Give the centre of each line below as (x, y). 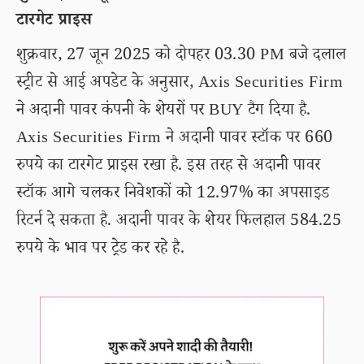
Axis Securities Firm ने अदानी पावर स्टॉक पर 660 (175, 140)
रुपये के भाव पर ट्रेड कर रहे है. (101, 250)
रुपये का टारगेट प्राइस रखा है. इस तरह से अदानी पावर (169, 167)
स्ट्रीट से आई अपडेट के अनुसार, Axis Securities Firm (180, 84)
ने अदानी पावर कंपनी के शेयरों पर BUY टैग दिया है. (164, 112)
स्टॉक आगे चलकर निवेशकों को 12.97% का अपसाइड (173, 195)
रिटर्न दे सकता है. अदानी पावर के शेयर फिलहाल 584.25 (179, 223)
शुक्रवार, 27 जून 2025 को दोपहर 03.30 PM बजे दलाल (182, 57)
